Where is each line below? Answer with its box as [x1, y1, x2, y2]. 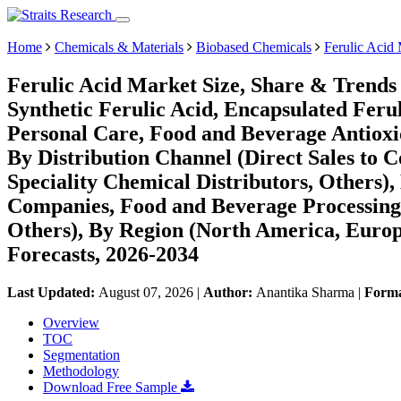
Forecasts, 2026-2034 [7, 242, 199, 266]
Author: [203, 284, 256, 300]
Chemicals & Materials [55, 39, 183, 55]
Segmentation [43, 346, 120, 363]
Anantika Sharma [256, 284, 354, 300]
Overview [43, 314, 99, 330]
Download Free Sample [43, 379, 181, 395]
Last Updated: [7, 284, 98, 300]
